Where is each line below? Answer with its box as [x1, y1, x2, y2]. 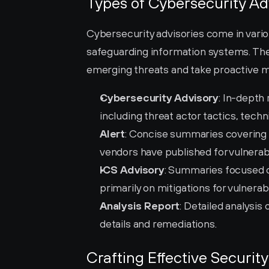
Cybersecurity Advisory [100, 91, 219, 104]
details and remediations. [100, 217, 217, 230]
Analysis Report [100, 199, 180, 212]
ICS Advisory [100, 163, 165, 176]
